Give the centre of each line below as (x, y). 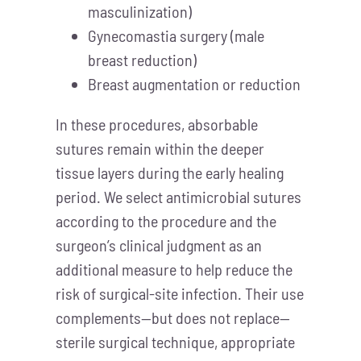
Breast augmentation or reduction (194, 84)
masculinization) (139, 12)
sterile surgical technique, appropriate (175, 342)
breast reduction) (142, 60)
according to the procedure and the (166, 221)
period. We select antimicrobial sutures (178, 197)
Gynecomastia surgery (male (176, 36)
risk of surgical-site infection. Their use (179, 294)
